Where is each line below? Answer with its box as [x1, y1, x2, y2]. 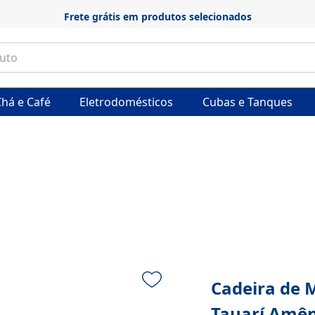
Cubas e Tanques [202, 94, 292, 110]
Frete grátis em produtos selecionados [63, 10, 252, 23]
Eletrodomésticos [79, 94, 173, 110]
